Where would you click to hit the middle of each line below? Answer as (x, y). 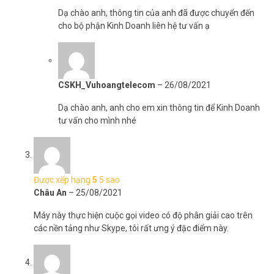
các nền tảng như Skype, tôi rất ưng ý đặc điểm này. (131, 228)
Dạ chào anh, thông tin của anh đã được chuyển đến (156, 13)
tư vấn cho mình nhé (97, 120)
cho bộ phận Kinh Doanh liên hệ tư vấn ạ (134, 26)
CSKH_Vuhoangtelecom (108, 85)
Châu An (51, 193)
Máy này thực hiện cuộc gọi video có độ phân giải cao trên (143, 215)
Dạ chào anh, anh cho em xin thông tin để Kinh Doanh (159, 108)
